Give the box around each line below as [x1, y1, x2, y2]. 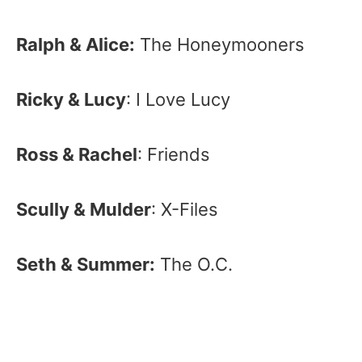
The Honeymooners [135, 34, 305, 55]
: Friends [137, 144, 210, 165]
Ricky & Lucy [16, 89, 126, 110]
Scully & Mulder [16, 199, 151, 220]
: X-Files [151, 199, 218, 220]
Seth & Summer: [16, 254, 155, 275]
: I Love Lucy [126, 89, 230, 110]
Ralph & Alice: [16, 34, 135, 55]
